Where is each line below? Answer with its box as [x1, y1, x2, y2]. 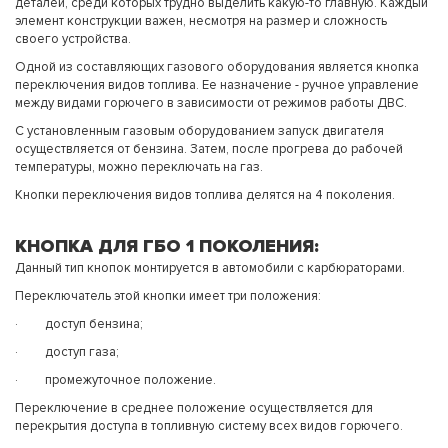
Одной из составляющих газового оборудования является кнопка [15, 59, 419, 76]
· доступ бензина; [15, 316, 143, 333]
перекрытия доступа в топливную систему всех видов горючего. [15, 418, 403, 435]
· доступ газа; [15, 344, 119, 361]
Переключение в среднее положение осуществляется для [15, 400, 373, 417]
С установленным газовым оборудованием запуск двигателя [15, 123, 384, 140]
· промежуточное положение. [15, 372, 216, 389]
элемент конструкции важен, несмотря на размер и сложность [15, 13, 387, 30]
